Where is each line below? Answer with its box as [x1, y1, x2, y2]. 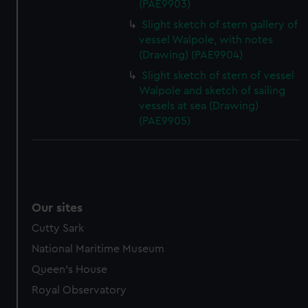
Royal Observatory [32, 285, 127, 296]
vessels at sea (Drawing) [139, 100, 259, 111]
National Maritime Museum [32, 243, 165, 254]
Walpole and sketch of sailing [139, 85, 286, 96]
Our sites [32, 201, 83, 214]
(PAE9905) [139, 115, 191, 126]
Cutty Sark [32, 223, 85, 234]
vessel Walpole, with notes [139, 34, 274, 45]
